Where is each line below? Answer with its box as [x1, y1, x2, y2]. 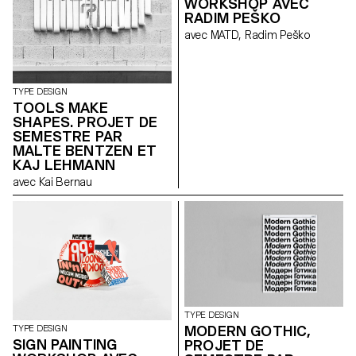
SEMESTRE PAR [13, 127, 123, 145]
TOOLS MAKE [13, 99, 108, 116]
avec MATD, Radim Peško [244, 29, 311, 42]
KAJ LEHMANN [13, 156, 115, 173]
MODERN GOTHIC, [184, 323, 311, 340]
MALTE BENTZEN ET [13, 141, 157, 159]
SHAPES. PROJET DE [13, 113, 158, 130]
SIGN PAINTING [13, 335, 118, 353]
